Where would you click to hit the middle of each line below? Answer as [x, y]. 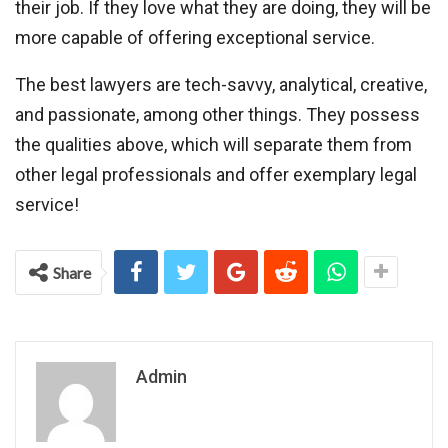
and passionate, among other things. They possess [217, 114]
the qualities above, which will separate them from [213, 144]
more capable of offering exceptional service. [195, 37]
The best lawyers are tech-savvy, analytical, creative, [221, 84]
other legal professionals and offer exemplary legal [216, 174]
